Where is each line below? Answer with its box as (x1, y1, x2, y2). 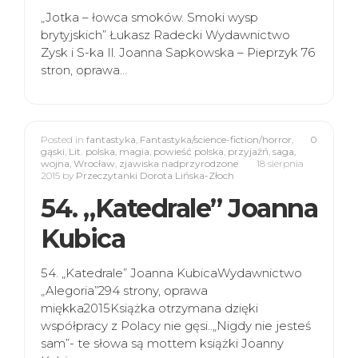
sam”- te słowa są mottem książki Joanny (41, 336, 284, 351)
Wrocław (74, 157, 115, 169)
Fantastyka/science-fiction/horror (140, 133, 292, 145)
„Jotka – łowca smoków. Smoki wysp (41, 10, 258, 25)
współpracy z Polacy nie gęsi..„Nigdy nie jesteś (41, 318, 311, 333)
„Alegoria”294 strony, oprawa (41, 283, 208, 298)
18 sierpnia (257, 157, 304, 169)
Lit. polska (69, 145, 115, 157)
